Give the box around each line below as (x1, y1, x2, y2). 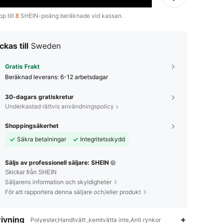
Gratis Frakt (5, 63, 40, 71)
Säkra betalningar (17, 135, 66, 143)
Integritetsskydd (80, 135, 125, 143)
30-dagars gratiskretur (5, 93, 74, 101)
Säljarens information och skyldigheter (5, 178, 111, 186)
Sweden (31, 41, 61, 51)
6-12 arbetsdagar (60, 73, 108, 81)
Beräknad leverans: (5, 73, 60, 81)
